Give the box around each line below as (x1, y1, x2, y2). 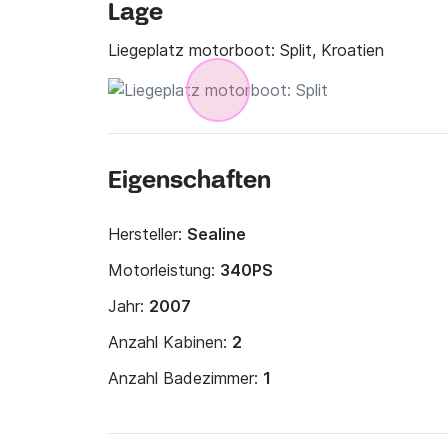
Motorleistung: (108, 260, 220, 280)
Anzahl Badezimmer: (108, 368, 263, 388)
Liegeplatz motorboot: (108, 40, 280, 60)
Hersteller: (108, 224, 187, 244)
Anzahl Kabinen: (108, 332, 232, 352)
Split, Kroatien (280, 40, 384, 60)
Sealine (187, 224, 246, 244)
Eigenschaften (108, 166, 271, 197)
